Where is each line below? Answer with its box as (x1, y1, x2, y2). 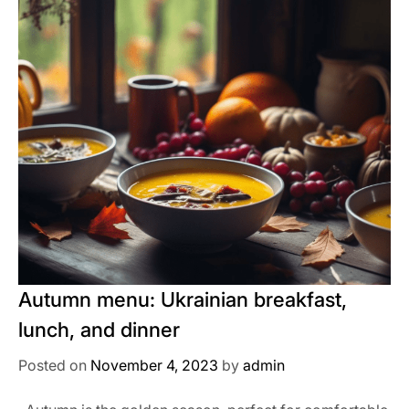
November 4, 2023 (90, 356, 218, 374)
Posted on (18, 356, 90, 374)
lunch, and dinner (18, 318, 180, 341)
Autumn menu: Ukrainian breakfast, (18, 288, 347, 311)
